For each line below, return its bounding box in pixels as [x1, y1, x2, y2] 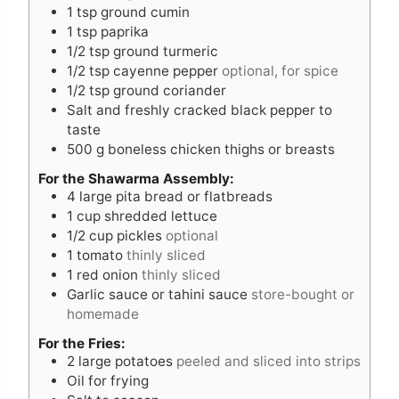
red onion [77, 265, 138, 283]
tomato [77, 246, 123, 264]
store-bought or [251, 285, 354, 303]
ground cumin [101, 3, 190, 20]
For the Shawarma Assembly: [38, 169, 234, 187]
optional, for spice [222, 61, 338, 79]
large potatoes [78, 353, 173, 370]
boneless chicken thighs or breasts [108, 140, 335, 158]
